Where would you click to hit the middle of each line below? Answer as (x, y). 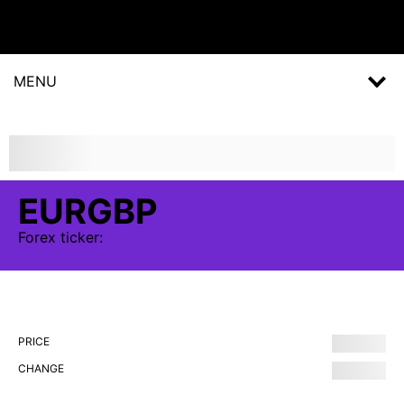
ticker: (79, 237)
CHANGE (41, 368)
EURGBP (88, 211)
